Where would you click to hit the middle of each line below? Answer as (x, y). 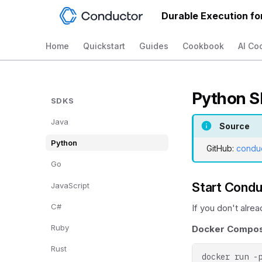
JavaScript (70, 185)
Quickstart (104, 46)
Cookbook (203, 46)
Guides (154, 46)
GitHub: (221, 148)
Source (235, 126)
